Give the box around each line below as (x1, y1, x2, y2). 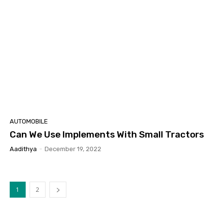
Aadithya (10, 145, 37, 153)
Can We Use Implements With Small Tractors (10, 128, 204, 140)
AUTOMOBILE (10, 117, 48, 125)
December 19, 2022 (45, 145, 101, 153)
